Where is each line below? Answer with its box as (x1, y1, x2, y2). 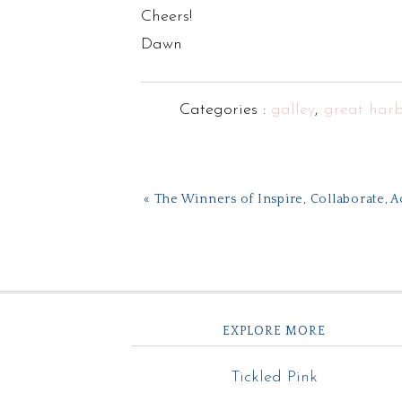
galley (270, 101, 315, 118)
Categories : (179, 101, 271, 118)
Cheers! (141, 8, 192, 25)
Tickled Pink (230, 369, 318, 386)
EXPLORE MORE (222, 324, 326, 338)
